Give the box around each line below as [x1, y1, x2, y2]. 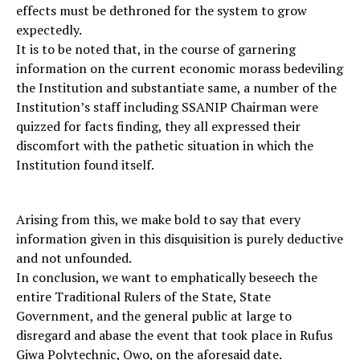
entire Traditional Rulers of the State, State [16, 288, 271, 306]
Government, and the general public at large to [16, 307, 292, 325]
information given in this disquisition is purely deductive [16, 230, 343, 248]
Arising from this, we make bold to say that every [16, 211, 301, 229]
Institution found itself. [16, 156, 154, 174]
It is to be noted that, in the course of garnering [16, 40, 296, 59]
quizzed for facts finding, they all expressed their [16, 117, 301, 136]
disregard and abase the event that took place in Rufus [16, 326, 333, 345]
